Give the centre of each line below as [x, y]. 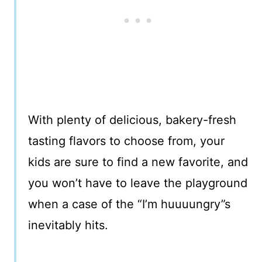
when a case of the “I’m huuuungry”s [129, 204]
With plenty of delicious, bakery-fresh [132, 120]
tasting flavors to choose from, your [126, 141]
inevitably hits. [68, 225]
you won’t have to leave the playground [138, 183]
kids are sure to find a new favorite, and [138, 162]
